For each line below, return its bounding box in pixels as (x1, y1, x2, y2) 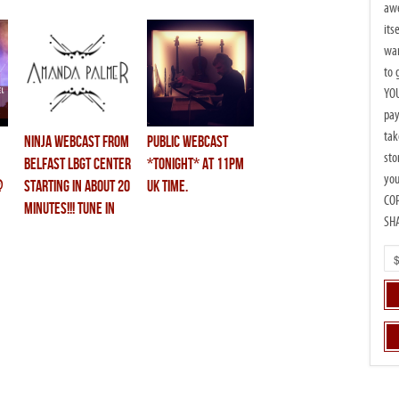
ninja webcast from (24, 133, 129, 151)
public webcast (147, 133, 228, 151)
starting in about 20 (24, 177, 130, 196)
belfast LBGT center (24, 155, 131, 174)
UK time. (147, 177, 188, 196)
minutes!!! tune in (24, 199, 115, 218)
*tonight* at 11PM (147, 155, 244, 174)
